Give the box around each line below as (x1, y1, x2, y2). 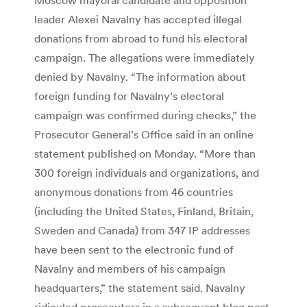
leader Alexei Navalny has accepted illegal (34, 12, 242, 26)
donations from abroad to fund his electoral (34, 31, 247, 45)
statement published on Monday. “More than (34, 146, 256, 160)
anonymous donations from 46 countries (34, 184, 233, 199)
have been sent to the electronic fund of (34, 242, 234, 256)
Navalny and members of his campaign (34, 261, 225, 275)
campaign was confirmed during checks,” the (34, 108, 256, 122)
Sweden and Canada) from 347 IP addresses (34, 223, 250, 237)
